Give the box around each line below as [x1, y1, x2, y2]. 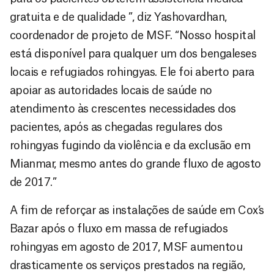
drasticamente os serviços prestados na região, [10, 259, 245, 271]
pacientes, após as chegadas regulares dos [10, 121, 223, 133]
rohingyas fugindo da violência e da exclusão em [10, 139, 251, 151]
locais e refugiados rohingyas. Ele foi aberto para [10, 66, 254, 78]
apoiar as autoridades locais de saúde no [10, 84, 212, 96]
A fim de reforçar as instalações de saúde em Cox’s [10, 204, 264, 216]
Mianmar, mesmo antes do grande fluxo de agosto [10, 158, 261, 169]
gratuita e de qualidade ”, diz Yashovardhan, [10, 11, 227, 23]
